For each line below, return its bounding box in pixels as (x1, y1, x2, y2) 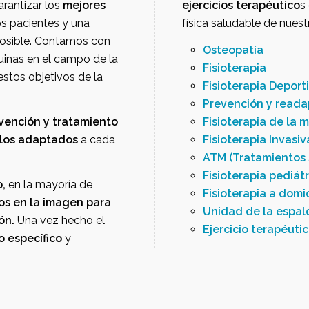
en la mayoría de (6, 178, 92, 191)
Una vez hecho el (17, 214, 105, 227)
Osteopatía (203, 43, 263, 57)
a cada (78, 133, 115, 146)
